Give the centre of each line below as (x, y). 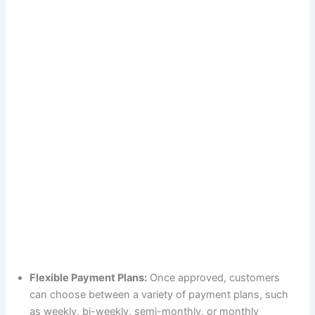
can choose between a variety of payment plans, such (159, 294)
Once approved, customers (214, 277)
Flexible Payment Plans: (89, 277)
